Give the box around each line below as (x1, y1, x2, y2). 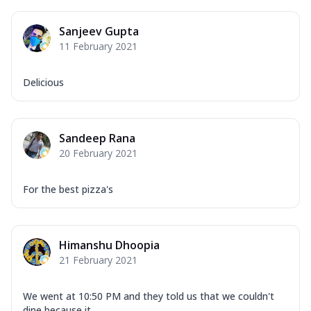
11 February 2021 (59, 39, 137, 53)
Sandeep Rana (59, 130, 135, 146)
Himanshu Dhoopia (59, 237, 160, 253)
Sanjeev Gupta (59, 23, 139, 39)
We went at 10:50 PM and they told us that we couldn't (23, 289, 274, 303)
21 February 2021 (59, 253, 137, 267)
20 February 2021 (59, 146, 137, 160)
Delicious (23, 75, 64, 89)
